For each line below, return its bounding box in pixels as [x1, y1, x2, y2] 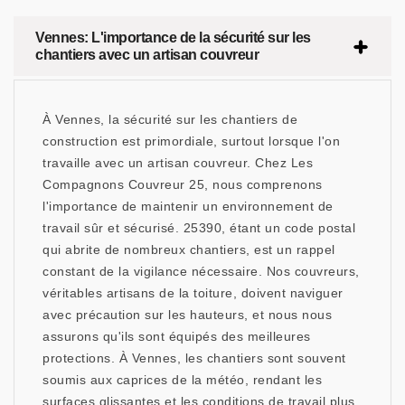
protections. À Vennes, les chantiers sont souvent [42, 351, 346, 366]
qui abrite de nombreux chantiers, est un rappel [42, 242, 335, 258]
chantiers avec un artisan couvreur [35, 47, 259, 63]
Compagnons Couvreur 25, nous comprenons [42, 177, 323, 193]
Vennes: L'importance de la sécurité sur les [35, 30, 311, 46]
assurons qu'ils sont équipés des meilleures [42, 329, 311, 344]
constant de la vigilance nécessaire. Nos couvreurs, [42, 264, 360, 279]
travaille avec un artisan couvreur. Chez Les [42, 155, 313, 171]
